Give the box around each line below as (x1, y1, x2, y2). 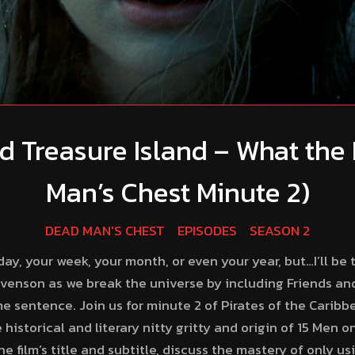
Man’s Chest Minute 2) (45, 171, 310, 213)
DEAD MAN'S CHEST (45, 220, 165, 241)
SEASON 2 (250, 220, 310, 241)
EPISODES (177, 220, 237, 241)
